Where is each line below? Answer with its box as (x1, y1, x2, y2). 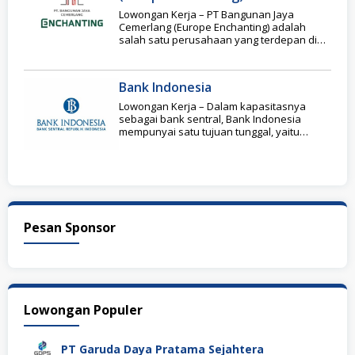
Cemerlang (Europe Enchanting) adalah (119, 19, 306, 34)
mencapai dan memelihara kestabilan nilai (119, 136, 323, 151)
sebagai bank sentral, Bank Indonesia (119, 111, 301, 126)
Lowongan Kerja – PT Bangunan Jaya (119, 6, 294, 21)
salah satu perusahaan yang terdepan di (119, 32, 317, 47)
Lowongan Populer (24, 300, 143, 319)
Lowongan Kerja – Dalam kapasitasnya (119, 98, 306, 113)
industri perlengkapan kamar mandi (119, 44, 292, 59)
